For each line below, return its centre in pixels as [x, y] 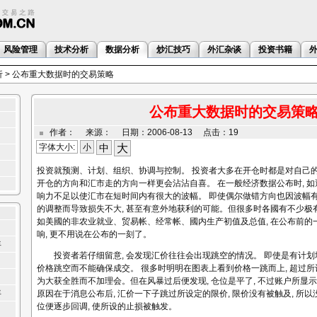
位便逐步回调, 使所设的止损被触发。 [107, 306]
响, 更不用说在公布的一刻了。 [94, 234]
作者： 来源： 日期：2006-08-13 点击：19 [144, 132]
